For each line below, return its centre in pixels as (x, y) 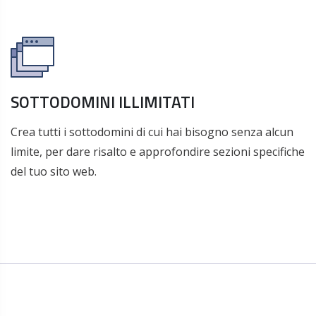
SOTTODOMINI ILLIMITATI (103, 102)
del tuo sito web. (54, 171)
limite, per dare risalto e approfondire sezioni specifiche (158, 152)
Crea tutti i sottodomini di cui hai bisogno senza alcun (152, 132)
